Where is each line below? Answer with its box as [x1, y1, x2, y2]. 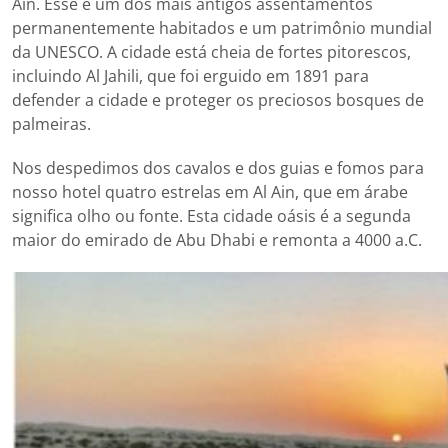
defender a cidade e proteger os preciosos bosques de [12, 88, 424, 111]
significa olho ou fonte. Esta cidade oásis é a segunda [12, 204, 411, 227]
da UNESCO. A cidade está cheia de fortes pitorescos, [12, 40, 411, 63]
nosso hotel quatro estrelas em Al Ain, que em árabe [12, 180, 408, 203]
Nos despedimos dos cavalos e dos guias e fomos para [12, 156, 424, 179]
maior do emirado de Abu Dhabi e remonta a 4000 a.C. [12, 228, 422, 251]
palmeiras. [12, 112, 91, 135]
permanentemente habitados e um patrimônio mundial [12, 16, 432, 39]
